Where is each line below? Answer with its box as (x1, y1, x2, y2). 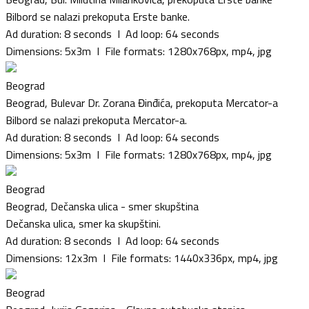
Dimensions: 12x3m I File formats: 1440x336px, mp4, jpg (6, 249, 278, 266)
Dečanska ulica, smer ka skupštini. (6, 215, 161, 232)
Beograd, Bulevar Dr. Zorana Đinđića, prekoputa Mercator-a (6, 94, 278, 111)
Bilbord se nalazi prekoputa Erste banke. (6, 8, 190, 25)
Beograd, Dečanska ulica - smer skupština (6, 197, 199, 215)
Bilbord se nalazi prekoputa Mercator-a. (6, 111, 187, 128)
